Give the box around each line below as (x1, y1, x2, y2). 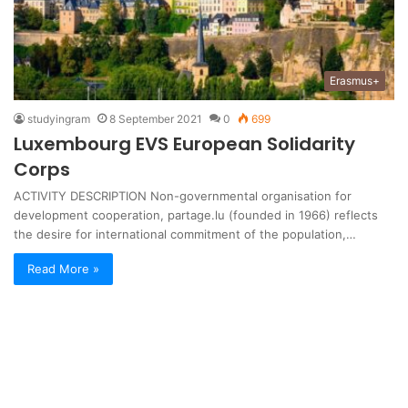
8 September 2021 (109, 111, 202, 126)
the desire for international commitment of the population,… (14, 226, 356, 241)
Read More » (27, 260, 99, 276)
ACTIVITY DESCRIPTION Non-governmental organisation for (14, 188, 352, 203)
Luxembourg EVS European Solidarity (14, 130, 355, 157)
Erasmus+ (330, 73, 380, 87)
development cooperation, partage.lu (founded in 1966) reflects (14, 207, 378, 222)
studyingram (27, 111, 90, 126)
